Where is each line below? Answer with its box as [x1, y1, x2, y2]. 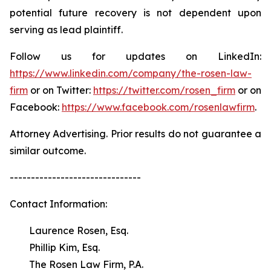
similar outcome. [10, 145, 86, 157]
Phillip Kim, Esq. [10, 241, 100, 253]
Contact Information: [10, 198, 107, 210]
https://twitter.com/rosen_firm [93, 84, 235, 96]
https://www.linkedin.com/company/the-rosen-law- [10, 67, 252, 79]
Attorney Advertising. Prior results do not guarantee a [10, 128, 261, 140]
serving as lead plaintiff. [10, 24, 123, 36]
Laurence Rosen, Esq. [10, 224, 128, 237]
